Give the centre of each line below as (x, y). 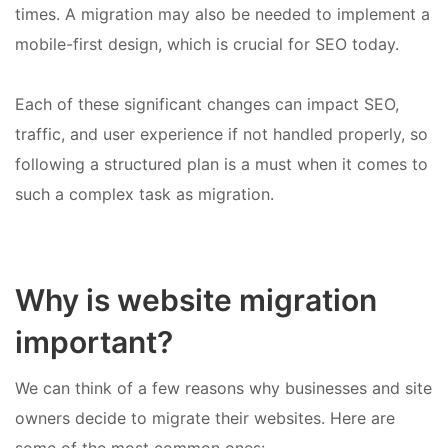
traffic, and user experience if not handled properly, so (221, 134)
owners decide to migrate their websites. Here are (205, 418)
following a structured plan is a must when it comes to (221, 164)
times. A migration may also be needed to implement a (222, 13)
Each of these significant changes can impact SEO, (207, 104)
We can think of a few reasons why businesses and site (223, 388)
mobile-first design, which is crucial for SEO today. (207, 43)
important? (94, 342)
